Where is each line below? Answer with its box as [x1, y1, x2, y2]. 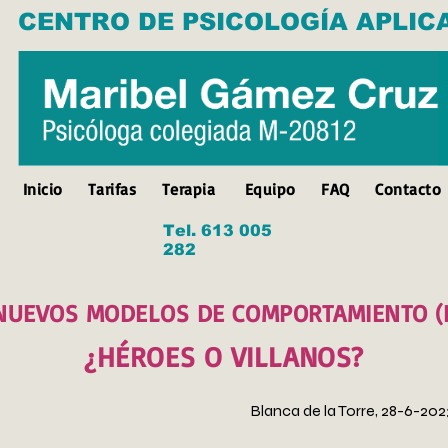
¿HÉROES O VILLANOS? [84, 339, 364, 374]
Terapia [161, 179, 216, 199]
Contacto [375, 179, 441, 199]
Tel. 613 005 [163, 222, 272, 239]
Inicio [22, 179, 73, 199]
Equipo [245, 179, 296, 199]
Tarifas [87, 179, 137, 199]
